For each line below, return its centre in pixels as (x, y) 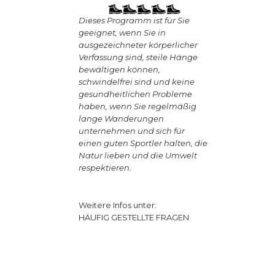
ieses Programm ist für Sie (138, 21)
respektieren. (106, 168)
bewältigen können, (120, 70)
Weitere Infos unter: (118, 205)
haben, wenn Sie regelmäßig (138, 107)
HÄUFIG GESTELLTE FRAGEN (134, 217)
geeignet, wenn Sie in (122, 33)
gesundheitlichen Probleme (136, 94)
